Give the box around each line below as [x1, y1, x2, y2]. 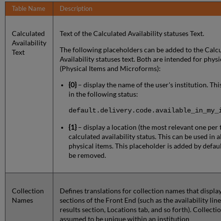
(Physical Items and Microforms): [60, 64, 161, 73]
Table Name [12, 4, 46, 13]
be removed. [69, 151, 107, 160]
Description [60, 4, 93, 13]
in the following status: [69, 90, 139, 99]
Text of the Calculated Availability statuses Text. [60, 29, 205, 38]
